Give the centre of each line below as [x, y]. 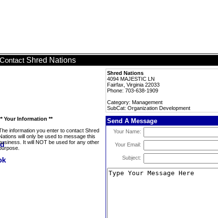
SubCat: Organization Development [149, 108]
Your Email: [128, 145]
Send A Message [132, 121]
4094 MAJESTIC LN [131, 79]
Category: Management [135, 102]
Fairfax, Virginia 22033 [133, 85]
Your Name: [127, 131]
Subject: [132, 158]
